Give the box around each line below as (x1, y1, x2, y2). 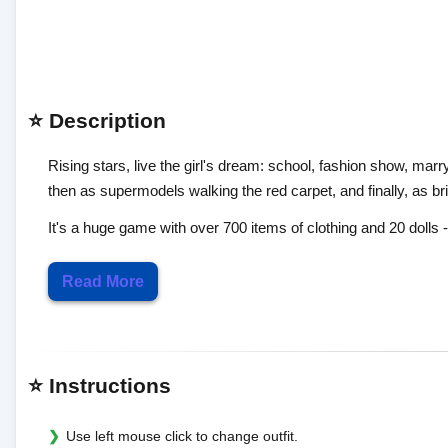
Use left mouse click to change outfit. (66, 427, 298, 444)
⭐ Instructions (28, 373, 171, 397)
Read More (62, 272, 144, 290)
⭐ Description (28, 108, 166, 132)
